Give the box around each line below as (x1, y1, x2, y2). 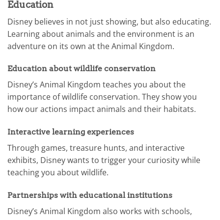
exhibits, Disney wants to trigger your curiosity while (7, 155, 200, 166)
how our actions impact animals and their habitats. (7, 104, 196, 115)
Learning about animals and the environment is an (7, 28, 194, 39)
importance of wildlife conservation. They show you (7, 91, 197, 103)
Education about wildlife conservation (7, 64, 156, 74)
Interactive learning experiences (7, 127, 134, 137)
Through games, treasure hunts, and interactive (7, 142, 185, 154)
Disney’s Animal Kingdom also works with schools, (7, 205, 192, 217)
